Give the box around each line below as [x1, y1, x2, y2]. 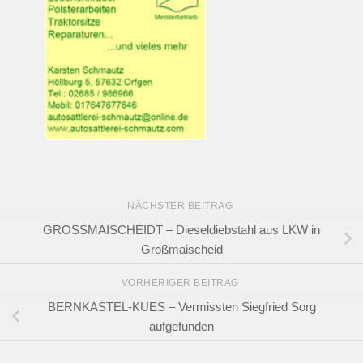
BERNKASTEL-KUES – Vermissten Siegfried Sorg [47, 299, 316, 314]
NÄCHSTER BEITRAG [127, 199, 236, 211]
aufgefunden [149, 318, 214, 333]
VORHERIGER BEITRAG [121, 277, 242, 289]
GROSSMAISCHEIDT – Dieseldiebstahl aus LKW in [43, 222, 320, 237]
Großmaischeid [140, 241, 223, 256]
